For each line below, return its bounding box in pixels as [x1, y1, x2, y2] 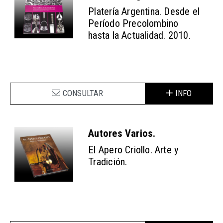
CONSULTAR [62, 88, 104, 98]
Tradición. [88, 155, 127, 168]
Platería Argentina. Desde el [88, 5, 200, 17]
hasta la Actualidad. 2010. [88, 29, 191, 41]
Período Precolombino [88, 17, 179, 29]
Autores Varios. [88, 127, 156, 140]
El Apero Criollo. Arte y [88, 143, 179, 156]
